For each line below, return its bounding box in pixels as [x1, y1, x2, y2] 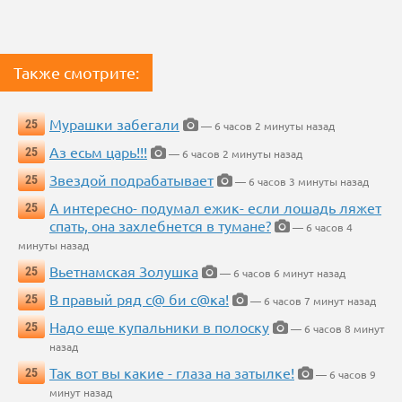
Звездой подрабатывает [49, 170, 214, 189]
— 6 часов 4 [290, 220, 353, 235]
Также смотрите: [13, 63, 139, 83]
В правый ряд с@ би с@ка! [49, 290, 229, 309]
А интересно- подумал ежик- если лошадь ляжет [49, 198, 381, 217]
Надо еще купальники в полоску [49, 318, 269, 336]
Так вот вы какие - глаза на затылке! [49, 363, 294, 382]
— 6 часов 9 [313, 367, 376, 382]
